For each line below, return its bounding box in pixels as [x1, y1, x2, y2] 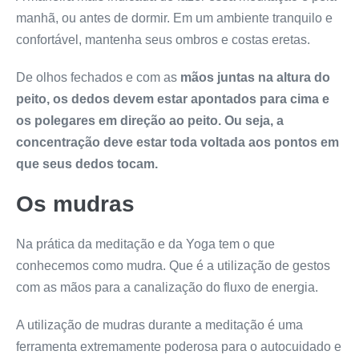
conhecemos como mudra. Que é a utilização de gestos [16, 258, 330, 272]
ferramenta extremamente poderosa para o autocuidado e [16, 339, 341, 353]
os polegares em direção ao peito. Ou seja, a [16, 113, 284, 127]
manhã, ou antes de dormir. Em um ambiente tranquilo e [16, 10, 333, 25]
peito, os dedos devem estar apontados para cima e [16, 91, 329, 106]
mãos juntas [180, 70, 255, 84]
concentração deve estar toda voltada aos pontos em [16, 135, 339, 149]
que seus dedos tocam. [16, 156, 158, 171]
